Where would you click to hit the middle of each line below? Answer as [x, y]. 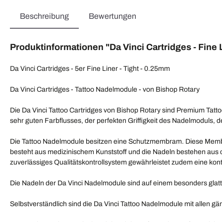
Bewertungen [112, 16]
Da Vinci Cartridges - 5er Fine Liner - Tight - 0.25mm [90, 69]
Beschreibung [44, 16]
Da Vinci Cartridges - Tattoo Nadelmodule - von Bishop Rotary [105, 90]
